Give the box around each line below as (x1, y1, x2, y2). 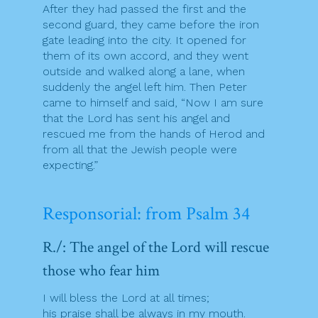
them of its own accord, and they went (43, 48, 248, 62)
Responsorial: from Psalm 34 (43, 201, 250, 226)
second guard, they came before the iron (43, 17, 259, 31)
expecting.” (43, 158, 98, 172)
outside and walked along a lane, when (43, 64, 245, 78)
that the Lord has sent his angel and (43, 111, 230, 125)
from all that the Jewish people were (43, 142, 237, 156)
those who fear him (43, 260, 160, 281)
